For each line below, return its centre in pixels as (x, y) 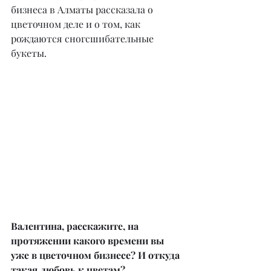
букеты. (29, 53)
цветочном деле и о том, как (77, 24)
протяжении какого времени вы (89, 240)
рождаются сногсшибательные (83, 38)
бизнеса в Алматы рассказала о (83, 9)
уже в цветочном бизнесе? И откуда (96, 255)
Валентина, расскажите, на (76, 226)
